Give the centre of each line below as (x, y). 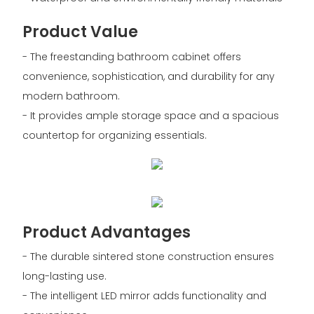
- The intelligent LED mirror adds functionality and (144, 296)
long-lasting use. (64, 277)
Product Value (80, 32)
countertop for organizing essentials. (114, 135)
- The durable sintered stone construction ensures (148, 257)
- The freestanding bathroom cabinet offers (131, 56)
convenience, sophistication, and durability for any (148, 76)
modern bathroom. (71, 96)
